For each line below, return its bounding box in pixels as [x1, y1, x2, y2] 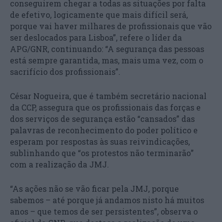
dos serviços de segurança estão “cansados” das [10, 113, 195, 124]
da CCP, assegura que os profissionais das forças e [10, 102, 201, 112]
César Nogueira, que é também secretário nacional [10, 90, 207, 101]
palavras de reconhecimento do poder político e [10, 124, 198, 135]
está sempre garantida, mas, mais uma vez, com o [10, 55, 203, 65]
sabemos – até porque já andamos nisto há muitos [10, 194, 204, 205]
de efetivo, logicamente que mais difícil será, [10, 9, 188, 20]
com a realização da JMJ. [10, 159, 109, 169]
